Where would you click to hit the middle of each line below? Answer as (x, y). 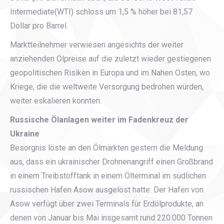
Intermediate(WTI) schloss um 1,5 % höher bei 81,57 (101, 12)
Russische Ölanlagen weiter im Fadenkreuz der (99, 120)
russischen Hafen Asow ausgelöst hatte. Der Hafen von (107, 190)
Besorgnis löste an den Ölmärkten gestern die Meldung (106, 148)
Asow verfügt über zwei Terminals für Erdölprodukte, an (107, 204)
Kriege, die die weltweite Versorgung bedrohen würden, (107, 87)
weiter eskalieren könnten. (56, 101)
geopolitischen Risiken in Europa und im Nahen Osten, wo (110, 73)
